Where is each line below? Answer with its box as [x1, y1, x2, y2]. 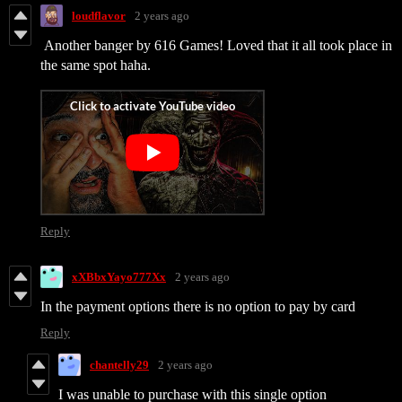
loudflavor [72, 8, 126, 22]
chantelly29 [90, 357, 149, 371]
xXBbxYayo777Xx [72, 269, 166, 284]
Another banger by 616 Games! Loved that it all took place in [40, 38, 392, 54]
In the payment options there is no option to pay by [40, 299, 331, 315]
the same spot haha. [40, 57, 151, 74]
